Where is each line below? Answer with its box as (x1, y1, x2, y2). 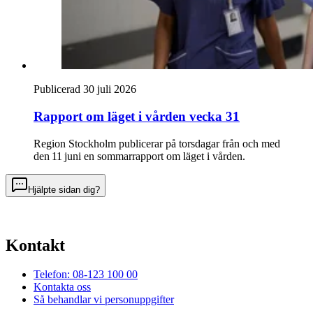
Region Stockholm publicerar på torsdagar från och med (34, 137, 280, 150)
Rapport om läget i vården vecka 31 (34, 108, 240, 124)
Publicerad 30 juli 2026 (34, 83, 136, 96)
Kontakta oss (34, 281, 91, 293)
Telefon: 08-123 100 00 (34, 268, 138, 281)
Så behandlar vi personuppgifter (34, 293, 174, 306)
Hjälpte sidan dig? (28, 184, 100, 195)
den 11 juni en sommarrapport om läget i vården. (34, 150, 245, 162)
